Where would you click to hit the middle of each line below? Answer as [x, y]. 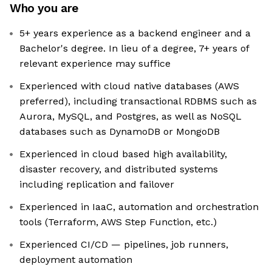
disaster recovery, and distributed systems [119, 169]
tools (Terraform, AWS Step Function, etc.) [118, 222]
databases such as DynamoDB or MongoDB [120, 132]
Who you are [44, 8]
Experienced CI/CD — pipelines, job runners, [124, 245]
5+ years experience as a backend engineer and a [135, 33]
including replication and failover [97, 185]
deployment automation [76, 260]
